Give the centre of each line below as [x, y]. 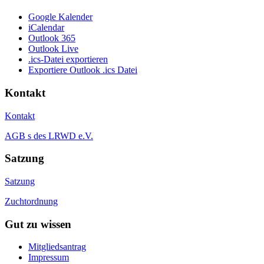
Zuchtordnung [31, 202]
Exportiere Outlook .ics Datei [83, 70]
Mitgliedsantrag [57, 247]
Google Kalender [60, 17]
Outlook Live [53, 49]
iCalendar [46, 28]
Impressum [49, 258]
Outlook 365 [52, 38]
